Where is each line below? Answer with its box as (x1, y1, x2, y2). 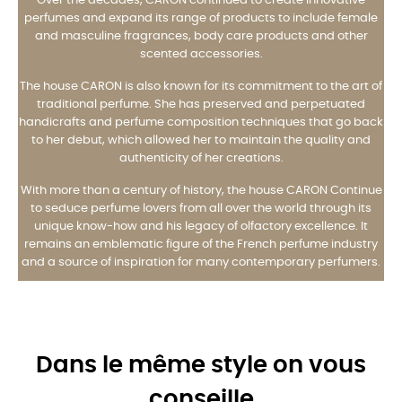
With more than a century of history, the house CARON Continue (20, 184, 382, 197)
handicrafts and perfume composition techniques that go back (19, 116, 383, 128)
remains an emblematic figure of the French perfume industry (24, 238, 378, 250)
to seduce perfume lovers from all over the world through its (31, 202, 371, 214)
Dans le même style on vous (36, 354, 366, 377)
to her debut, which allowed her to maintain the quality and (31, 134, 371, 146)
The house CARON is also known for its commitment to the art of (20, 80, 382, 92)
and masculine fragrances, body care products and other (34, 30, 368, 42)
